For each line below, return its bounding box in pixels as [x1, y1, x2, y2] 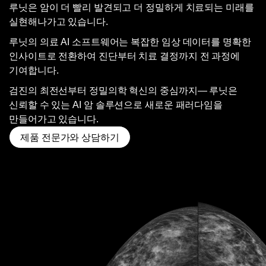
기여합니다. [9, 65, 59, 75]
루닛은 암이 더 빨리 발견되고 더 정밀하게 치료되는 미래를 [9, 2, 254, 12]
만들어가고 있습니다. [9, 113, 99, 124]
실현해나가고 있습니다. [9, 16, 108, 27]
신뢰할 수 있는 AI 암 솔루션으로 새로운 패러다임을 [9, 99, 223, 110]
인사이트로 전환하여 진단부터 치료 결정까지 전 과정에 [9, 50, 240, 61]
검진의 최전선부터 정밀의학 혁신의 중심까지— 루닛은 [9, 85, 238, 96]
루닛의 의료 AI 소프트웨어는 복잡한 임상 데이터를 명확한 [9, 36, 251, 47]
